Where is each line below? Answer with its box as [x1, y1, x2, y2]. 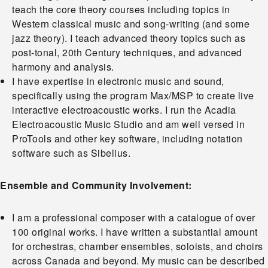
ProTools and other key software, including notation [12, 132, 243, 145]
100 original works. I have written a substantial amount [12, 225, 258, 239]
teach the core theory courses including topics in [12, 2, 230, 16]
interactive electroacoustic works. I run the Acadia [12, 103, 236, 117]
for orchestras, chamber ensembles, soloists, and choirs [12, 239, 263, 253]
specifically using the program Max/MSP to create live [12, 89, 254, 102]
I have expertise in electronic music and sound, [12, 74, 224, 88]
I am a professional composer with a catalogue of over [12, 211, 255, 224]
